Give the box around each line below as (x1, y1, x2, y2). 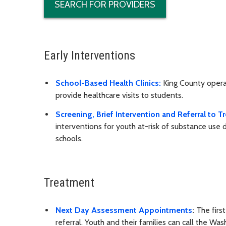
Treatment (44, 176, 97, 190)
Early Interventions (44, 48, 135, 63)
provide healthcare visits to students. (55, 90, 183, 100)
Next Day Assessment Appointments (55, 205, 192, 215)
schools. (55, 134, 85, 144)
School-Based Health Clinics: (55, 78, 161, 88)
